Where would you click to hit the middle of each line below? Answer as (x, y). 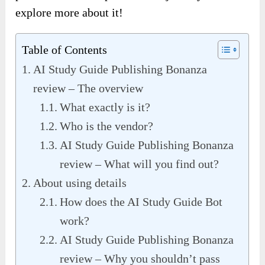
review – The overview (88, 88)
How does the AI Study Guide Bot (141, 202)
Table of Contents (65, 50)
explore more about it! (70, 13)
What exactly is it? (105, 107)
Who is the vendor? (107, 126)
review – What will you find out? (140, 164)
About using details (80, 183)
